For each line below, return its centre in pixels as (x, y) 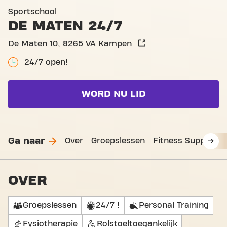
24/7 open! (46, 62)
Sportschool (32, 12)
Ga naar (26, 141)
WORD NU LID (113, 94)
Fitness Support (185, 141)
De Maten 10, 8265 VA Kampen (70, 44)
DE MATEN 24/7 (65, 26)
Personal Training (174, 205)
